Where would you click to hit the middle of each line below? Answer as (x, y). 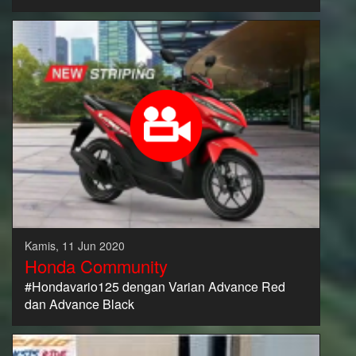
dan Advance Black (79, 304)
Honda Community (96, 265)
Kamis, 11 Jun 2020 (75, 245)
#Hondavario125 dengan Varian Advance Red (155, 286)
